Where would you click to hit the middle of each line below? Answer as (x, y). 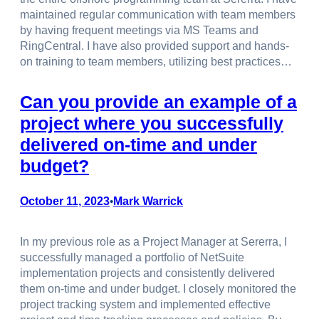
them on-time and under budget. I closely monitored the (158, 289)
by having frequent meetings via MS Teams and (139, 30)
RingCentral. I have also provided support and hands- (155, 46)
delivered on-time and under (138, 144)
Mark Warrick (148, 202)
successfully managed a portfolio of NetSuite (132, 258)
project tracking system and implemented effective (145, 305)
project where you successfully (152, 123)
